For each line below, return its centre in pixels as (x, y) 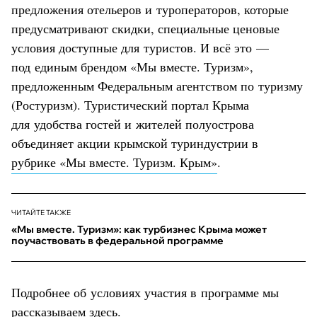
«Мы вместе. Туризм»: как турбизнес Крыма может (139, 229)
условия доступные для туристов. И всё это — (140, 47)
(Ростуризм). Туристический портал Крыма (130, 104)
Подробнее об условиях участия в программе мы (145, 292)
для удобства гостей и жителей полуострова (133, 123)
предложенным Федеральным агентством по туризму (157, 85)
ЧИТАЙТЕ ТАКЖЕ (41, 212)
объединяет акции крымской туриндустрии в (135, 143)
